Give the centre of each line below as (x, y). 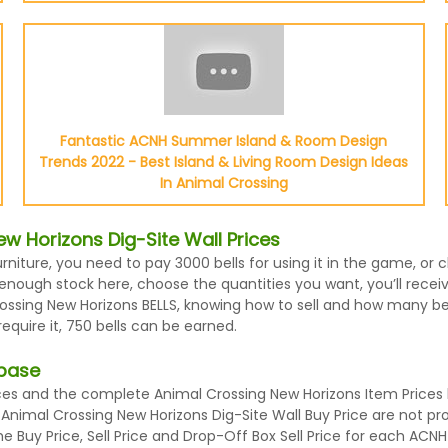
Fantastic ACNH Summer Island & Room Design (224, 141)
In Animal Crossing (223, 183)
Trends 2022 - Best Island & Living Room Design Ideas (224, 162)
